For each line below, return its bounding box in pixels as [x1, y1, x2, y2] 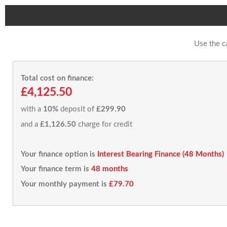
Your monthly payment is [21, 180, 107, 188]
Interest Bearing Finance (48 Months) [97, 150, 224, 158]
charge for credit [76, 120, 132, 128]
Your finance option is [21, 150, 95, 158]
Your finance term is [21, 165, 89, 173]
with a [21, 105, 43, 113]
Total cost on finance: [21, 74, 94, 82]
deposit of [58, 105, 96, 113]
